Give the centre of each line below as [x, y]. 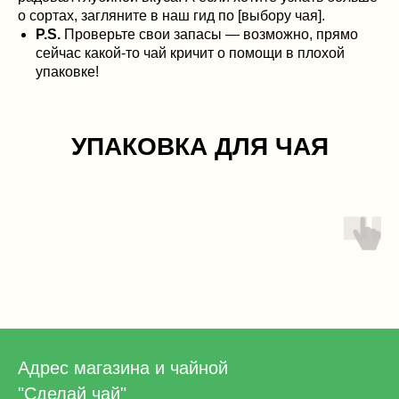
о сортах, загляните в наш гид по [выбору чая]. [171, 16]
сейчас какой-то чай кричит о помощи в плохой [190, 53]
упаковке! [67, 72]
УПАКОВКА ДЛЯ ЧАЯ [199, 147]
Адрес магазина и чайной [123, 368]
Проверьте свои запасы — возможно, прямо [209, 35]
